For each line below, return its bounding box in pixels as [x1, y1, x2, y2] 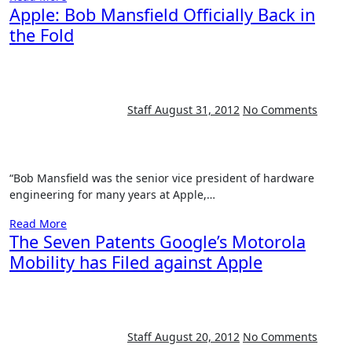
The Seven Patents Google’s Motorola [9, 230, 306, 253]
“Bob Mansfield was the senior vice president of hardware [9, 170, 20, 185]
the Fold [9, 24, 74, 46]
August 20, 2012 [155, 328, 240, 344]
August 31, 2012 [155, 101, 240, 117]
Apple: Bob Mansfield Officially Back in [9, 3, 315, 26]
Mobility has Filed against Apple [9, 251, 262, 273]
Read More [9, 216, 67, 231]
